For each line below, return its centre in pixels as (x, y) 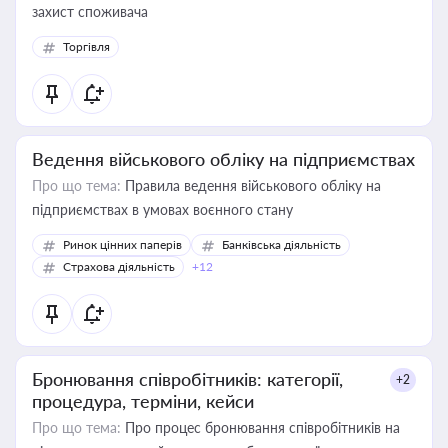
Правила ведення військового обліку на (251, 185)
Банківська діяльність (281, 244)
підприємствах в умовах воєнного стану (162, 209)
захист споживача (90, 11)
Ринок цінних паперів (122, 244)
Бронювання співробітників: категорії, (187, 379)
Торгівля (86, 46)
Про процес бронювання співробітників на (260, 427)
